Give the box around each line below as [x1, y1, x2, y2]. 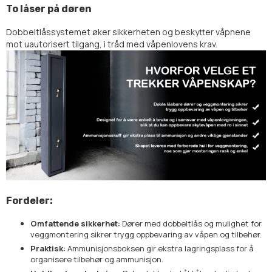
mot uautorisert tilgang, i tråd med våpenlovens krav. [6, 38, 217, 50]
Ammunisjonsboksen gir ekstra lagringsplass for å [66, 243, 254, 254]
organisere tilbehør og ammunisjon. [30, 254, 163, 265]
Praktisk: [30, 243, 66, 254]
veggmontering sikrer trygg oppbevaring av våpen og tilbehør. [30, 229, 262, 240]
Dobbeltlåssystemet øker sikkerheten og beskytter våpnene [6, 26, 251, 38]
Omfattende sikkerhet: [30, 218, 120, 229]
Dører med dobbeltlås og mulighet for [120, 218, 262, 229]
